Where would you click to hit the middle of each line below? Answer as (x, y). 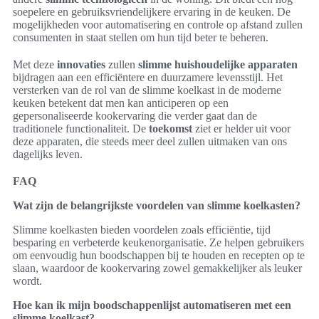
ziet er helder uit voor (241, 128)
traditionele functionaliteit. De (81, 128)
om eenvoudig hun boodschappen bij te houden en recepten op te (159, 255)
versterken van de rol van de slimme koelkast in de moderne (147, 90)
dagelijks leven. (48, 154)
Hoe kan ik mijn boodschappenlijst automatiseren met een (152, 305)
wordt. (27, 281)
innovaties (81, 64)
